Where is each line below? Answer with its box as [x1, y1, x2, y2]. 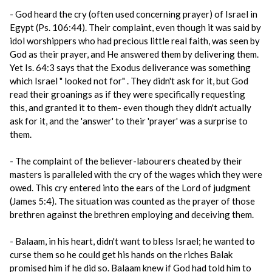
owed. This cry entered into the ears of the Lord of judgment [10, 182, 251, 193]
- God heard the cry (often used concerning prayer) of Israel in [10, 8, 257, 19]
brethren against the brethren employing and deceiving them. [10, 209, 254, 220]
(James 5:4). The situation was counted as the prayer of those [10, 195, 255, 206]
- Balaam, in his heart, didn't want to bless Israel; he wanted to [10, 236, 255, 246]
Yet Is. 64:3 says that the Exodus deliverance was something [10, 62, 251, 73]
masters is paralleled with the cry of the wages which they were [10, 169, 262, 180]
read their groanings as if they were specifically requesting [10, 89, 245, 100]
